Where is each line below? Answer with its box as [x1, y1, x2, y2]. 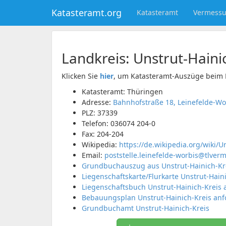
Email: [82, 150, 104, 160]
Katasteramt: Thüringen [82, 87, 163, 96]
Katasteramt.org [51, 7, 122, 19]
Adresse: [82, 97, 113, 107]
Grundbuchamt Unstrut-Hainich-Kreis [82, 203, 209, 213]
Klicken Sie [62, 71, 100, 81]
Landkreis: [62, 48, 133, 68]
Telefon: [82, 119, 110, 128]
